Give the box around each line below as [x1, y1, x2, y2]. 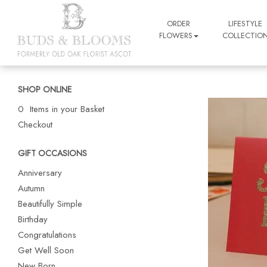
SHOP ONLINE [18, 83, 72, 95]
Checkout [18, 118, 52, 131]
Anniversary [18, 166, 62, 179]
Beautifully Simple [18, 197, 82, 210]
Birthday [18, 213, 48, 226]
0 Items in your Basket [18, 103, 104, 116]
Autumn [18, 182, 45, 195]
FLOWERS [159, 30, 193, 41]
